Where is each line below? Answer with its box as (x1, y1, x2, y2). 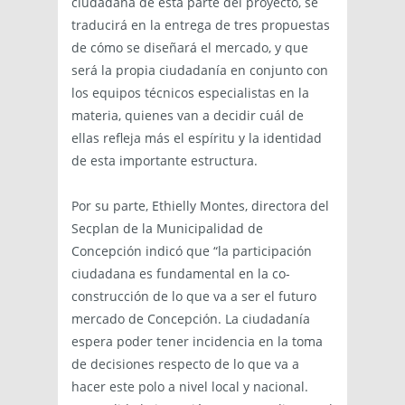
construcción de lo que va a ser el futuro (71, 287, 316, 305)
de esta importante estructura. (71, 151, 258, 169)
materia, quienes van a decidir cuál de (71, 106, 304, 124)
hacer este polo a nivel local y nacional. (71, 377, 308, 395)
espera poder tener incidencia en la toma (71, 332, 323, 350)
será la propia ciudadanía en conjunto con (71, 61, 328, 79)
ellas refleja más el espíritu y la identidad (71, 128, 322, 146)
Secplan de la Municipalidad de (71, 219, 263, 237)
